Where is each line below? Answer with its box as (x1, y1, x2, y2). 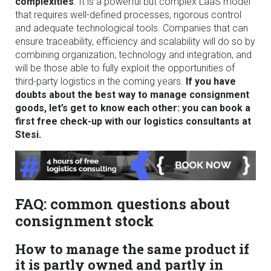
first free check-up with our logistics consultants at (15, 115, 251, 127)
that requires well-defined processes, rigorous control (15, 8, 241, 21)
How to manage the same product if (15, 240, 249, 258)
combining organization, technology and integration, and (15, 48, 252, 60)
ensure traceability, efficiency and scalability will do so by (15, 35, 255, 47)
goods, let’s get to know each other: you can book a (15, 102, 250, 114)
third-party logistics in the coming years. (15, 75, 186, 87)
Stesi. (15, 128, 41, 140)
